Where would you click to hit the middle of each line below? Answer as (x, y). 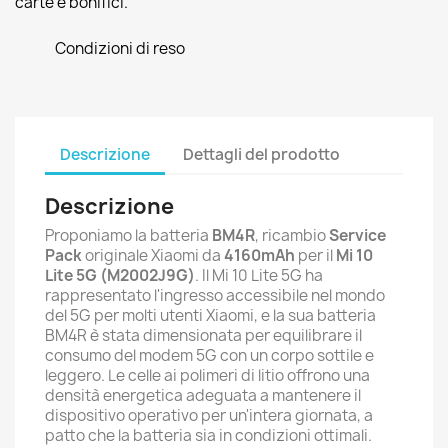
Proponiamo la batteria (128, 235)
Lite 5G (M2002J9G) (120, 275)
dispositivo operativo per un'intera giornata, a (209, 415)
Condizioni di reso (120, 48)
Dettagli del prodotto (262, 154)
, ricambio (292, 235)
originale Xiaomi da (153, 255)
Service (357, 235)
